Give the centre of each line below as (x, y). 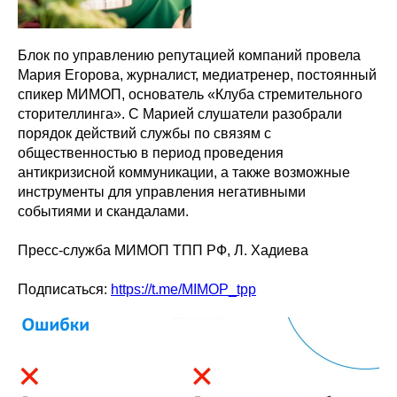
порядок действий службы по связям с (144, 133)
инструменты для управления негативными (162, 191)
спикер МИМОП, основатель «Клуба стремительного (190, 94)
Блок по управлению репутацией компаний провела (189, 55)
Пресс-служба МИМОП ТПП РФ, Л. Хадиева (163, 250)
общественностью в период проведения (151, 152)
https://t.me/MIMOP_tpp (183, 289)
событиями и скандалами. (103, 211)
